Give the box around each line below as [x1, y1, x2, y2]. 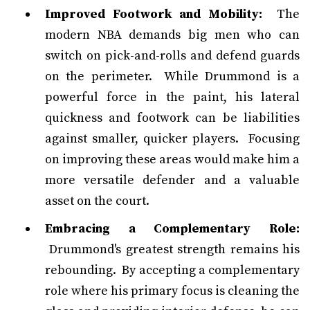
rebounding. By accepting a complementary [45, 262, 300, 278]
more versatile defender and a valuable [45, 172, 300, 188]
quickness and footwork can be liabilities [45, 110, 300, 126]
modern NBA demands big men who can [45, 27, 300, 43]
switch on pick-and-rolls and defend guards [45, 48, 300, 64]
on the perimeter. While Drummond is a [45, 69, 300, 84]
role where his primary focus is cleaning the [45, 283, 300, 299]
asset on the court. [45, 193, 149, 209]
